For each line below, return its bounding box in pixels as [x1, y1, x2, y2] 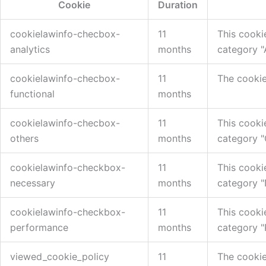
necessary [10, 176, 55, 189]
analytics [10, 43, 50, 55]
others [10, 132, 39, 144]
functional [10, 87, 55, 100]
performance [10, 221, 68, 233]
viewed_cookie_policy [10, 250, 109, 262]
